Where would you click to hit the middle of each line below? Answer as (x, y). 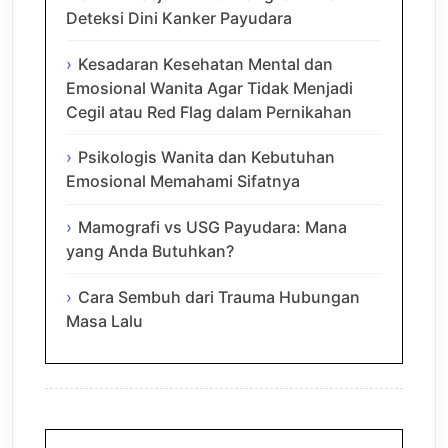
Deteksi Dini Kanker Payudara (179, 17)
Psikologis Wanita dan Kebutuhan (206, 157)
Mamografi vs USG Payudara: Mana (212, 227)
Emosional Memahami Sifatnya (183, 181)
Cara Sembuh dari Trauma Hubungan (219, 296)
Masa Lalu (104, 320)
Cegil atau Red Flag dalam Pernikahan (209, 111)
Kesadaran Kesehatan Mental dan (205, 63)
